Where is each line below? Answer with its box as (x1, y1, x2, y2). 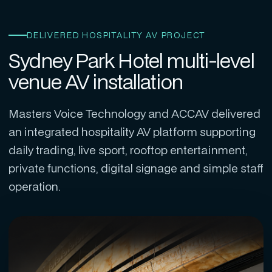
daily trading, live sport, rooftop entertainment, (8, 142, 248, 157)
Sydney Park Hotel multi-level (8, 47, 254, 74)
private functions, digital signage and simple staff (8, 160, 263, 175)
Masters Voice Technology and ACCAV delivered (8, 106, 260, 121)
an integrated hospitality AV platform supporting (8, 124, 256, 139)
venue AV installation (8, 68, 183, 95)
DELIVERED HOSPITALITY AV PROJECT (27, 30, 206, 41)
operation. (8, 178, 61, 194)
